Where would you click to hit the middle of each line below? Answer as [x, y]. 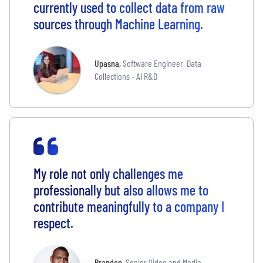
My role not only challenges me [108, 173]
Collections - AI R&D [126, 76]
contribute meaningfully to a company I [129, 206]
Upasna [107, 63]
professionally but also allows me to [121, 190]
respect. [53, 222]
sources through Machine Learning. [118, 23]
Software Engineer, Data [162, 63]
